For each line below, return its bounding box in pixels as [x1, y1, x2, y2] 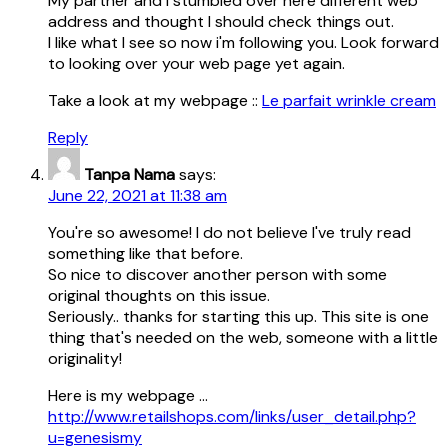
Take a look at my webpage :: [48, 89, 262, 111]
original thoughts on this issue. [48, 284, 270, 306]
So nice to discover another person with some [48, 263, 387, 285]
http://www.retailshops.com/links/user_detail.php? [48, 405, 416, 427]
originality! [48, 347, 122, 369]
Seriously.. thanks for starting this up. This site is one [48, 305, 429, 327]
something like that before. [48, 242, 243, 264]
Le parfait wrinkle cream [262, 89, 436, 111]
